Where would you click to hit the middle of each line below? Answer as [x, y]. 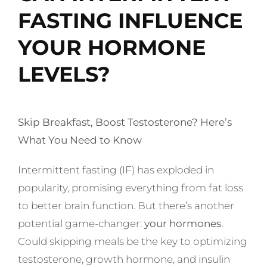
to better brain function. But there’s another [126, 206]
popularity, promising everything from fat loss [130, 188]
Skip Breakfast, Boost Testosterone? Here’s [125, 122]
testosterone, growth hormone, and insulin [124, 260]
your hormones [182, 224]
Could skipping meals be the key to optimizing [132, 242]
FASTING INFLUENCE [130, 20]
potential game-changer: [81, 224]
